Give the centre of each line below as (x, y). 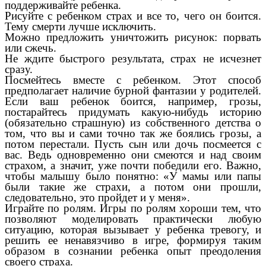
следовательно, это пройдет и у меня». (97, 197)
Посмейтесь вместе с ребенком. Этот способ (133, 80)
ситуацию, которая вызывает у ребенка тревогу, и (133, 229)
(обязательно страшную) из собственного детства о (133, 122)
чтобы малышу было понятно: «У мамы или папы (133, 176)
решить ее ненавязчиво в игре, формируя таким (133, 240)
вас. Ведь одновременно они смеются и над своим (133, 154)
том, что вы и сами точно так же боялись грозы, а (133, 133)
